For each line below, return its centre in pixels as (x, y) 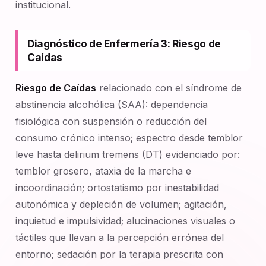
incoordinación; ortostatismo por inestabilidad (117, 188)
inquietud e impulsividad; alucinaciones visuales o (125, 221)
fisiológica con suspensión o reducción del (111, 121)
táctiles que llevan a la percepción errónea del (120, 237)
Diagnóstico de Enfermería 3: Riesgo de (124, 44)
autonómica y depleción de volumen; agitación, (121, 204)
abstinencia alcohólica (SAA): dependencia (112, 104)
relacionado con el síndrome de (169, 88)
